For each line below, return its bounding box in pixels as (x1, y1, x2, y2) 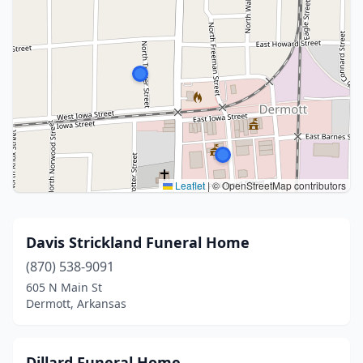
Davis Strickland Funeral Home (26, 233, 250, 252)
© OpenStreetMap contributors (210, 178, 346, 192)
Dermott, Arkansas (26, 296, 126, 311)
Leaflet (173, 178, 205, 192)
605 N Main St (26, 280, 102, 295)
